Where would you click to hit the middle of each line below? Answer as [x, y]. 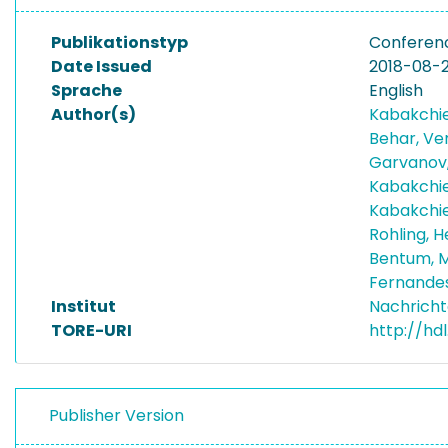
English [396, 90]
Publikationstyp [119, 42]
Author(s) [93, 114]
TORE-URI [91, 330]
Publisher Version [116, 415]
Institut [83, 306]
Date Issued [101, 66]
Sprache [86, 90]
